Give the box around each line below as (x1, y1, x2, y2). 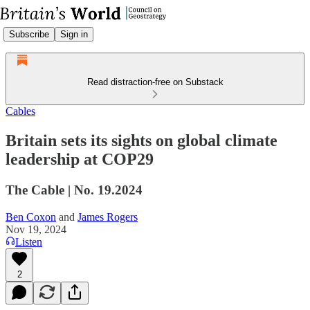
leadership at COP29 (6, 149, 154, 168)
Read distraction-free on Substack (86, 77, 224, 87)
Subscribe (9, 28, 49, 39)
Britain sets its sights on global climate (6, 131, 277, 149)
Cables (6, 105, 35, 117)
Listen (15, 235, 42, 248)
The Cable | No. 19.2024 (6, 182, 143, 197)
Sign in (60, 28, 88, 39)
